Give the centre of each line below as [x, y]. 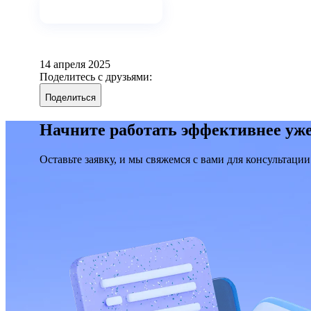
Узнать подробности [101, 9]
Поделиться [70, 98]
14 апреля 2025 [75, 65]
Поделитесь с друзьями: [96, 77]
